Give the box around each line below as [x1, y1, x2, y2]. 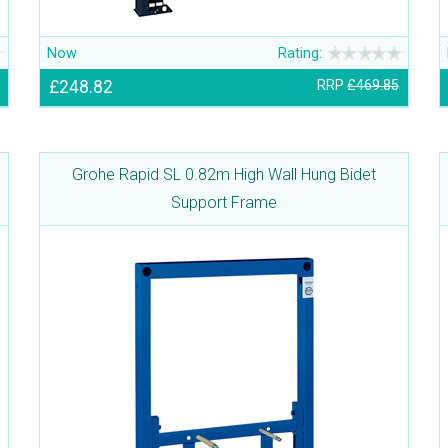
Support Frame [171, 193, 277, 213]
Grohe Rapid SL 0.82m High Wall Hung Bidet [72, 165, 376, 185]
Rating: [278, 44, 323, 62]
